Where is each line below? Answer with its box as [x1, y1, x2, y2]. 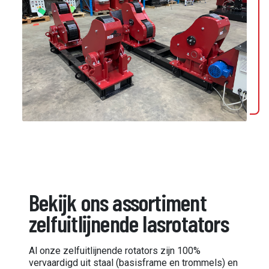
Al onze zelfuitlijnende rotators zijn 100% [29, 245, 201, 257]
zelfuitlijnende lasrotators [29, 208, 229, 237]
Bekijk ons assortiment [29, 187, 207, 216]
